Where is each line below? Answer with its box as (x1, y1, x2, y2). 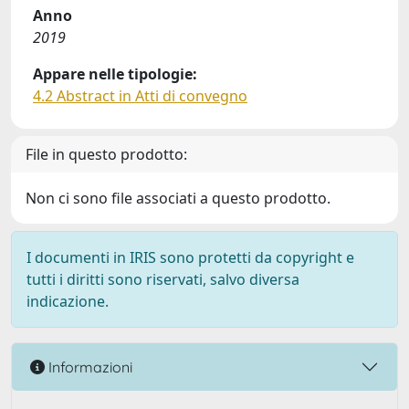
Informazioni (45, 357, 132, 376)
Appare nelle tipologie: (33, 64, 197, 84)
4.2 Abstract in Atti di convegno (33, 86, 247, 106)
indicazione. (26, 291, 109, 311)
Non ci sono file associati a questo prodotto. (26, 188, 330, 208)
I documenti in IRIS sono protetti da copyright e (26, 247, 354, 267)
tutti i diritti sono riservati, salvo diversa (26, 269, 299, 289)
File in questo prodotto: (26, 144, 187, 164)
